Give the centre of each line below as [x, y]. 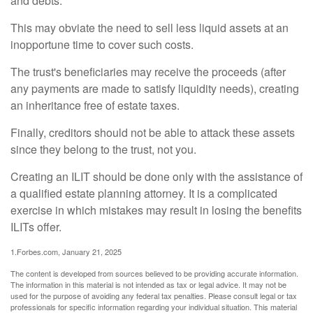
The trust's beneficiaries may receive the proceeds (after [148, 72]
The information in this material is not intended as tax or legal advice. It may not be [148, 285]
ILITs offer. [36, 227]
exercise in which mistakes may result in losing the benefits [156, 210]
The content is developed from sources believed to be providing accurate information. [154, 274]
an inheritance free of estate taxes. [95, 105]
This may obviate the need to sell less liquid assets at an [150, 28]
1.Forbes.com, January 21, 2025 [66, 252]
